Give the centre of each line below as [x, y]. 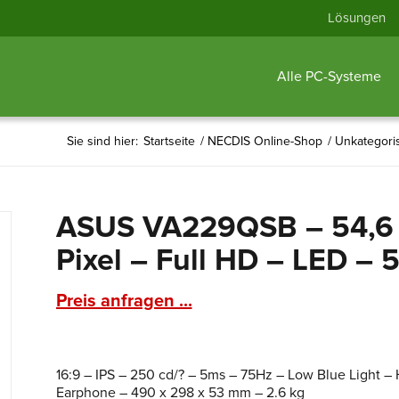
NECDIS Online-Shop [265, 141]
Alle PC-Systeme [329, 77]
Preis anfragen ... [124, 301]
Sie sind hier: [102, 141]
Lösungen [357, 18]
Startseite [169, 141]
